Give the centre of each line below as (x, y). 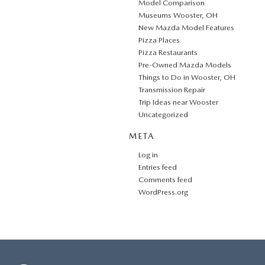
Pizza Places (159, 40)
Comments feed (165, 180)
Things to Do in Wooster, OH (187, 77)
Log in (148, 155)
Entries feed (158, 167)
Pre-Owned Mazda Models (185, 65)
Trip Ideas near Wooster (178, 102)
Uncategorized (163, 114)
